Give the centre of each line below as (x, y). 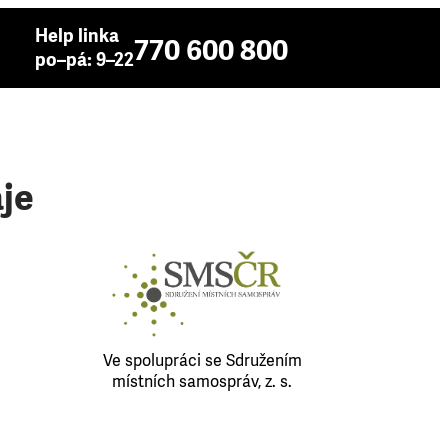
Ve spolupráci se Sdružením (202, 360)
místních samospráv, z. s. (202, 381)
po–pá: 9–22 (84, 60)
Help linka (77, 36)
